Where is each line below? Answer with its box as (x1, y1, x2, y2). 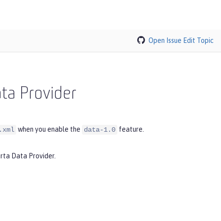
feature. (117, 125, 144, 133)
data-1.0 (84, 125, 115, 134)
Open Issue (148, 36, 182, 44)
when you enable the (16, 125, 82, 133)
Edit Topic (183, 36, 214, 44)
